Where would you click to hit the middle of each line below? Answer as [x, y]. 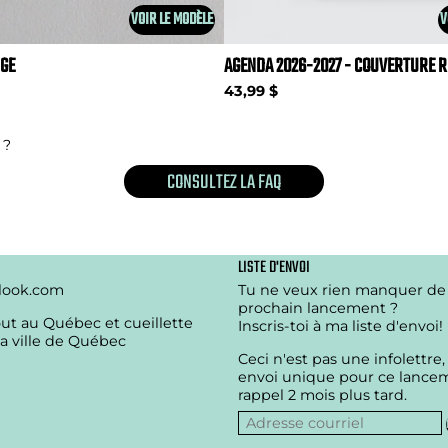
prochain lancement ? [318, 308]
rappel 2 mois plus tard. [323, 394]
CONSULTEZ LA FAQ [224, 182]
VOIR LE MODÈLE [172, 19]
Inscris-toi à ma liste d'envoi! [341, 326]
